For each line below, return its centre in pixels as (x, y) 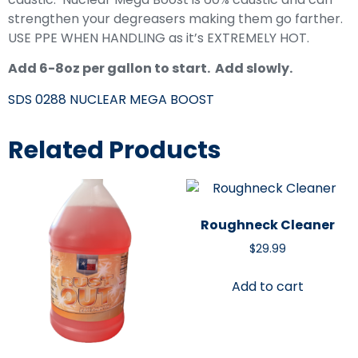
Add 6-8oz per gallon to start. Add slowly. (150, 69)
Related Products (115, 150)
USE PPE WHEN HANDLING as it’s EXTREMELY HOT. (159, 38)
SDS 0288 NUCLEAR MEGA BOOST (111, 99)
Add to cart (268, 286)
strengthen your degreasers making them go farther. (177, 19)
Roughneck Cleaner (268, 225)
